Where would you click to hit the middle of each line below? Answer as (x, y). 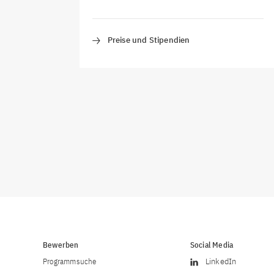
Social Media (212, 245)
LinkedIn (221, 261)
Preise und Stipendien (149, 40)
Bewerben (61, 245)
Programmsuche (70, 261)
